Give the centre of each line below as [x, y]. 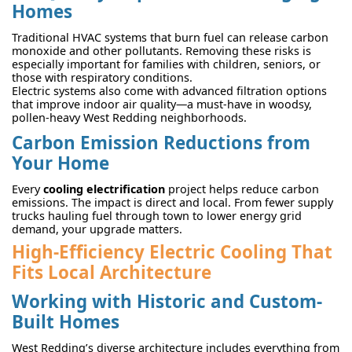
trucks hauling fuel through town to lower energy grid [157, 216]
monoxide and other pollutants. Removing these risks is [161, 50]
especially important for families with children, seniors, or [166, 64]
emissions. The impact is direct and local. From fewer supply [172, 203]
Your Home [60, 163]
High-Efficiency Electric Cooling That [172, 252]
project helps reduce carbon [242, 189]
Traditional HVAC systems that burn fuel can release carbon [170, 37]
